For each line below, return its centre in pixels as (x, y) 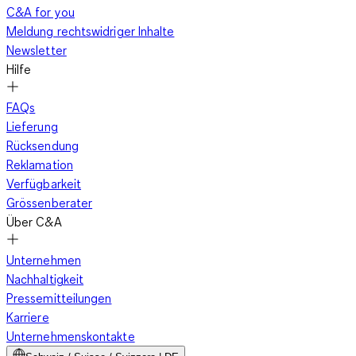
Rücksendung (43, 146)
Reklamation (40, 165)
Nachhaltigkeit (45, 279)
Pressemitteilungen (59, 298)
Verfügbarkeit (44, 184)
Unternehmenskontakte (71, 337)
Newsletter (37, 50)
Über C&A (34, 222)
